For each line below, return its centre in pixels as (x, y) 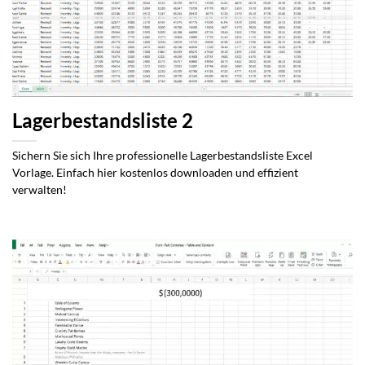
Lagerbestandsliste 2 (103, 121)
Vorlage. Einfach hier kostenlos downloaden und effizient (155, 172)
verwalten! (40, 189)
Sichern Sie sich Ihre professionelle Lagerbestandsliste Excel (163, 155)
